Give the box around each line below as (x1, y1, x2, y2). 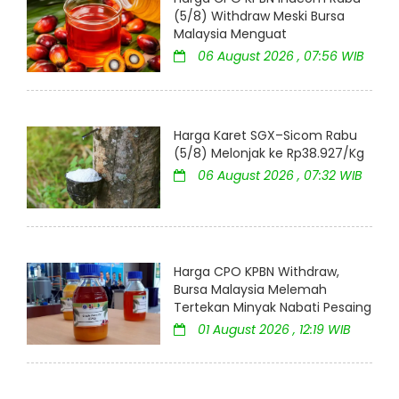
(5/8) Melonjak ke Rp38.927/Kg (174, 143, 364, 162)
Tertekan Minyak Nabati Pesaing (174, 297, 371, 316)
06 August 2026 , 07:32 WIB (194, 166, 362, 184)
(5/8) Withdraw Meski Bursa (174, 7, 345, 26)
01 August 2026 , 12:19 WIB (194, 320, 351, 338)
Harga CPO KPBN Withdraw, (174, 262, 339, 281)
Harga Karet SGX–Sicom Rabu (174, 126, 357, 144)
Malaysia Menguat (174, 25, 287, 44)
